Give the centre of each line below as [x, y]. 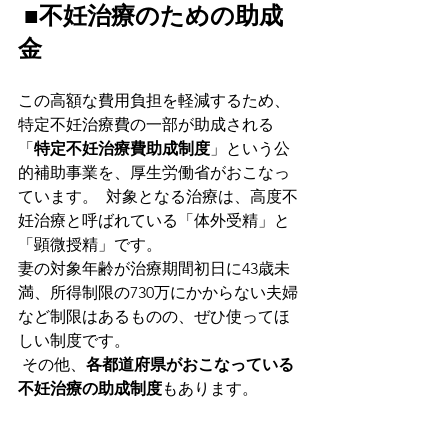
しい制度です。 [74, 341]
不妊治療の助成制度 [90, 389]
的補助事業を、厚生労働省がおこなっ [154, 173]
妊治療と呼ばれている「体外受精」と [154, 221]
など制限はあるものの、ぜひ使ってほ [154, 317]
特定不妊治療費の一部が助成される [146, 125]
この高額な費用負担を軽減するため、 [154, 101]
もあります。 [210, 389]
